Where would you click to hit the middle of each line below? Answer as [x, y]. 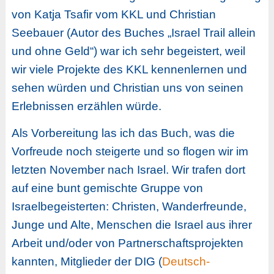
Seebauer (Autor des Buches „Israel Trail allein [133, 32]
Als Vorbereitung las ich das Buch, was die [123, 133]
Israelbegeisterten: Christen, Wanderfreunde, [129, 207]
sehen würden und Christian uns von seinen [127, 87]
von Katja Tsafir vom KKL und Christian [113, 14]
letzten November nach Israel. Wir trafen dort [128, 170]
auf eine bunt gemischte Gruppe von [107, 188]
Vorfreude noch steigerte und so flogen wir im [130, 152]
